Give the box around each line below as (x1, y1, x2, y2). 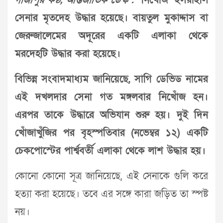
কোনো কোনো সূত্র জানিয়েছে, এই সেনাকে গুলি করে (15, 170, 208, 183)
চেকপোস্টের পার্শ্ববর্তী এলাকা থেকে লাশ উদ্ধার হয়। (15, 144, 206, 158)
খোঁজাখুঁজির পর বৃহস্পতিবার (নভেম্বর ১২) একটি (15, 126, 208, 140)
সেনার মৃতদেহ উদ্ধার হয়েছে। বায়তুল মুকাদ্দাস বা (15, 11, 208, 25)
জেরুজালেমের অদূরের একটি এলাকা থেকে (15, 29, 208, 43)
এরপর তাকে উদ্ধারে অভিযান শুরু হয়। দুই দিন (15, 109, 208, 122)
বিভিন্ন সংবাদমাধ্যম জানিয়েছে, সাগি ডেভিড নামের (15, 73, 208, 86)
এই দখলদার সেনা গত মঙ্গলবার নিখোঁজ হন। (15, 91, 208, 104)
